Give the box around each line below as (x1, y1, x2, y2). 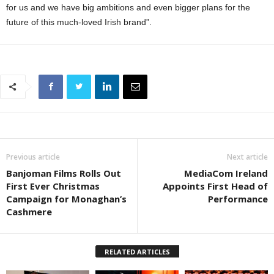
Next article (227, 151, 268, 162)
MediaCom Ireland (184, 166, 268, 179)
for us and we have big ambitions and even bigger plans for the (6, 2, 250, 12)
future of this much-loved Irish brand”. (6, 17, 152, 27)
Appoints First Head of (163, 179, 268, 192)
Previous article (6, 151, 60, 162)
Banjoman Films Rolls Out (6, 166, 121, 179)
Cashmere (6, 205, 52, 218)
